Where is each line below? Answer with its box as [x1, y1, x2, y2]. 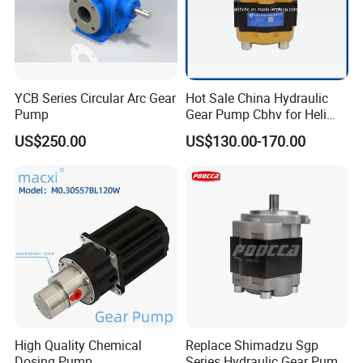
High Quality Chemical [15, 336, 143, 355]
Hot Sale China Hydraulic [185, 88, 328, 107]
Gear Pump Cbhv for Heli [185, 105, 327, 123]
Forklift [185, 121, 226, 139]
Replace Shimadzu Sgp [185, 336, 318, 355]
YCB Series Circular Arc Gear [15, 88, 177, 107]
